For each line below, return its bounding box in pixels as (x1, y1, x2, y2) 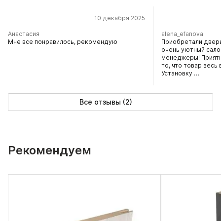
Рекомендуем (8, 143, 91, 157)
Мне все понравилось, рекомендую (8, 38, 117, 45)
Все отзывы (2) (79, 98, 132, 106)
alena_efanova (161, 30, 203, 37)
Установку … (161, 70, 199, 77)
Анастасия (8, 30, 39, 37)
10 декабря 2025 (94, 14, 145, 22)
